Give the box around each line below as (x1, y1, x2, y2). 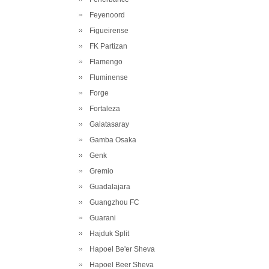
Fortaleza (86, 104, 120, 113)
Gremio (86, 167, 113, 175)
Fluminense (86, 73, 128, 82)
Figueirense (86, 26, 128, 35)
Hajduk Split (86, 229, 129, 238)
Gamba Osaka (86, 136, 136, 144)
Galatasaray (86, 120, 129, 128)
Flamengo (86, 58, 122, 66)
